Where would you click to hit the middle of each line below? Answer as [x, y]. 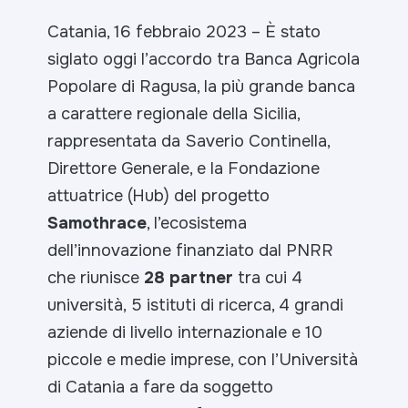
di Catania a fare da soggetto [161, 387]
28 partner [189, 278]
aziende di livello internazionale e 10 [185, 332]
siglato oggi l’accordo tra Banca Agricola [204, 59]
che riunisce [96, 278]
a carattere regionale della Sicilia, [174, 114]
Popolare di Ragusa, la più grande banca [202, 87]
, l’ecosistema [197, 223]
